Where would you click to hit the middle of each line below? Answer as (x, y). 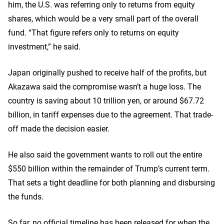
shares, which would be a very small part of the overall (103, 18)
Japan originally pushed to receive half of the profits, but (107, 72)
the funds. (26, 196)
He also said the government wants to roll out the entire (105, 154)
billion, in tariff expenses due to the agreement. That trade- (110, 114)
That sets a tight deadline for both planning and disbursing (111, 182)
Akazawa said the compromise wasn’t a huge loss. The (104, 86)
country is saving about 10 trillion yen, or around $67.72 (106, 100)
